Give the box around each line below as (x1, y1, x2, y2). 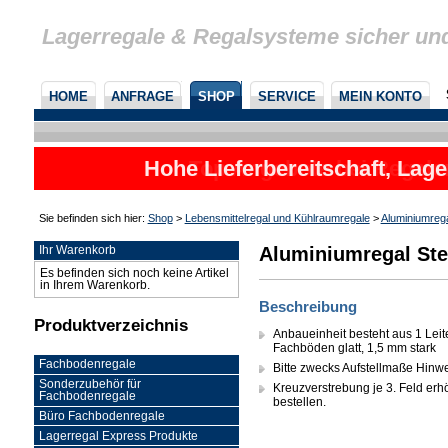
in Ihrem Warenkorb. (40, 279, 151, 292)
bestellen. (273, 395, 327, 409)
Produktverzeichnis (33, 315, 188, 336)
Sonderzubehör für (39, 378, 142, 391)
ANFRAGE (111, 88, 175, 104)
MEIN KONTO (339, 88, 423, 104)
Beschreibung (258, 298, 357, 315)
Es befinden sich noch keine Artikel (40, 267, 230, 280)
